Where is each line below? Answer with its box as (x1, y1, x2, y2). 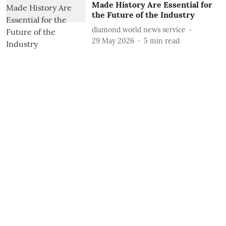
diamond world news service (91, 25, 186, 34)
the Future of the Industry (91, 10, 195, 20)
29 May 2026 (91, 36, 134, 45)
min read (149, 36, 180, 45)
